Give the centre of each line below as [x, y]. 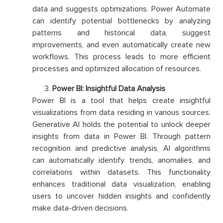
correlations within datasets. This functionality [121, 172]
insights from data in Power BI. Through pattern [121, 137]
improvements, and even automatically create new [121, 45]
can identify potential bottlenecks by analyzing [121, 21]
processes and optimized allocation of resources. [117, 69]
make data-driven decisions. [80, 208]
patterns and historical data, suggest [121, 33]
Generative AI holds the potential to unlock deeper [121, 125]
